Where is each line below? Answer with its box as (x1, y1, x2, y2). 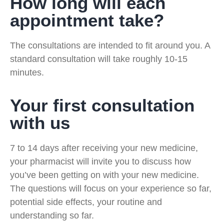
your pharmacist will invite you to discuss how (10, 156, 191, 167)
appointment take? (10, 10, 164, 30)
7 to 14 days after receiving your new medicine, (10, 143, 198, 153)
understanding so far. (10, 210, 94, 221)
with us (10, 113, 70, 133)
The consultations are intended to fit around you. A (10, 40, 210, 51)
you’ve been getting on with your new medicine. (10, 170, 199, 180)
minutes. (10, 67, 44, 78)
